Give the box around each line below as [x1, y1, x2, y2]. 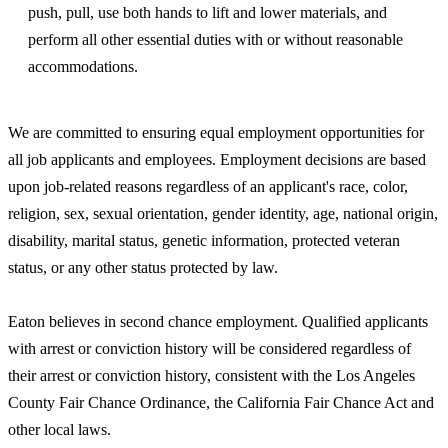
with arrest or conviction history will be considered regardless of [8, 339, 411, 357]
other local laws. [8, 420, 111, 438]
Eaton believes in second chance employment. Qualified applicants [8, 312, 428, 330]
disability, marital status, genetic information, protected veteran [8, 231, 400, 249]
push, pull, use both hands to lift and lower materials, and [28, 3, 387, 21]
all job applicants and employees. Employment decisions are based [8, 150, 426, 168]
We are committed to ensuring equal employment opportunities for [8, 123, 424, 141]
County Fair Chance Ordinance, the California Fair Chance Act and [8, 393, 434, 411]
